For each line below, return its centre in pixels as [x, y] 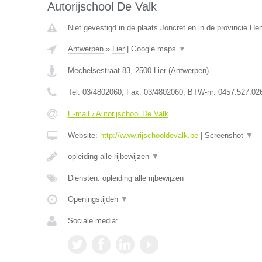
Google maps [154, 49]
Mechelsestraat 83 [99, 70]
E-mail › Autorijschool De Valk [118, 114]
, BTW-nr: [200, 92]
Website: [84, 135]
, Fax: [132, 92]
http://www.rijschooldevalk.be [149, 135]
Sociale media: [93, 221]
